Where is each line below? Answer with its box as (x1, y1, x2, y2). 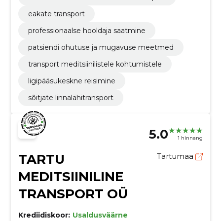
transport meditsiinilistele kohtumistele (28, 59, 162, 69)
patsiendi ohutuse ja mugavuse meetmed (28, 42, 174, 52)
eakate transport (28, 9, 85, 18)
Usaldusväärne (72, 210, 128, 220)
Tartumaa (157, 151, 196, 161)
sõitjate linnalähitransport (28, 93, 113, 102)
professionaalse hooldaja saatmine (28, 26, 146, 35)
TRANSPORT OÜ (18, 185, 128, 202)
